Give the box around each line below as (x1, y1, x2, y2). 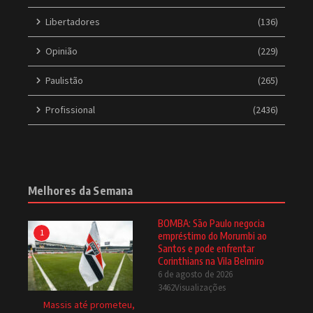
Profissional (45, 103, 95, 116)
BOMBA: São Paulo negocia (157, 217, 265, 229)
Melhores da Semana (28, 183, 133, 198)
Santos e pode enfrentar (157, 242, 254, 254)
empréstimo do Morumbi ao (157, 229, 267, 242)
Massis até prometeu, (43, 298, 136, 311)
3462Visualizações (157, 281, 226, 293)
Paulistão (45, 73, 83, 87)
